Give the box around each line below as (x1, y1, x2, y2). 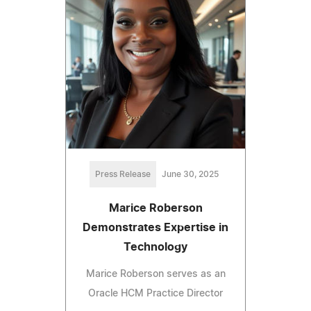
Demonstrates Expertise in (83, 221, 228, 233)
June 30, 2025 (162, 169, 219, 178)
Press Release (95, 169, 151, 178)
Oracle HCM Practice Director (88, 288, 223, 299)
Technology (124, 241, 187, 253)
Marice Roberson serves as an (85, 269, 226, 279)
